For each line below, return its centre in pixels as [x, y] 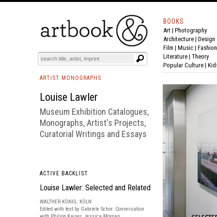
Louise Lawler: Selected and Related [95, 188]
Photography [191, 30]
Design [207, 39]
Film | [170, 48]
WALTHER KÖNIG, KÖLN [66, 202]
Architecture [178, 39]
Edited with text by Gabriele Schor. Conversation [92, 209]
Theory [200, 56]
